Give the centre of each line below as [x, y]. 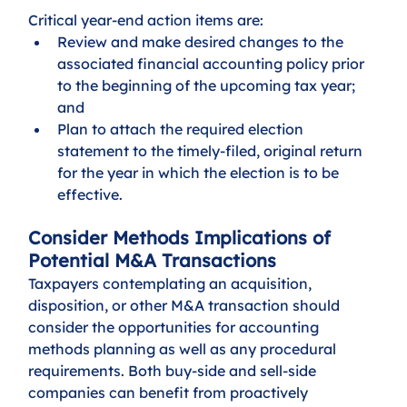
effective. [90, 194]
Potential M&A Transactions [153, 260]
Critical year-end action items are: [146, 20]
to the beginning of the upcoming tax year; [208, 85]
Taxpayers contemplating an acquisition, [172, 283]
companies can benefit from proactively [170, 392]
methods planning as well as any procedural [184, 348]
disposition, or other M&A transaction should [186, 305]
